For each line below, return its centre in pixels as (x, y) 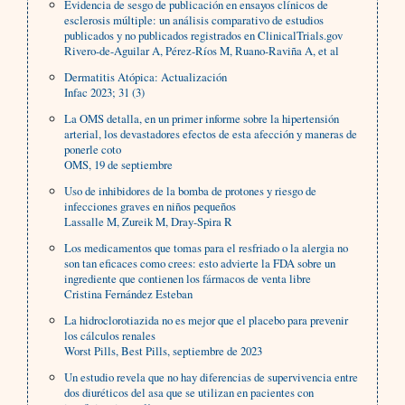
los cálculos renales (110, 336)
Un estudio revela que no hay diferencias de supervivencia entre (212, 377)
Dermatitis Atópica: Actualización (146, 77)
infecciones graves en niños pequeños (151, 207)
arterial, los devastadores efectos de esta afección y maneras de (211, 134)
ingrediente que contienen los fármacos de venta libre (188, 279)
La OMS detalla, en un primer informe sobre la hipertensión (202, 119)
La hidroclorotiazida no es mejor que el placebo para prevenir (207, 320)
